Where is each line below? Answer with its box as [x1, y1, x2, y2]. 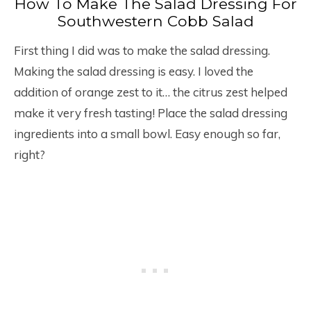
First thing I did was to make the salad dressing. [14, 43, 270, 58]
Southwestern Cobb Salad [57, 12, 254, 31]
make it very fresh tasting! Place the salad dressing [14, 106, 287, 121]
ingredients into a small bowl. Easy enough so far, [14, 126, 280, 142]
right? [14, 147, 45, 162]
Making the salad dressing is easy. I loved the [14, 64, 253, 79]
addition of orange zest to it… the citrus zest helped [14, 85, 287, 100]
